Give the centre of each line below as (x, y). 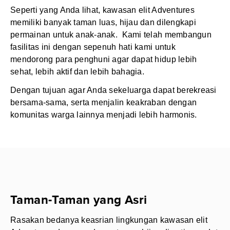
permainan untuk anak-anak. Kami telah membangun (111, 35)
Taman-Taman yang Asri (79, 200)
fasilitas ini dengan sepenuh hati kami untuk (93, 47)
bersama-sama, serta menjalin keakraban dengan (104, 102)
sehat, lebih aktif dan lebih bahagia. (77, 72)
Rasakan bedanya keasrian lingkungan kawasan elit (109, 220)
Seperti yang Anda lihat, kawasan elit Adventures (102, 10)
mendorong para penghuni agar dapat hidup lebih (104, 59)
